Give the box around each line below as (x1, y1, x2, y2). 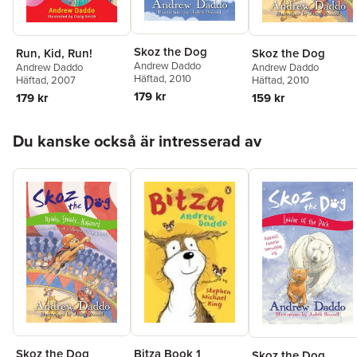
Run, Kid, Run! (16, 44, 92, 61)
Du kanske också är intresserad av (13, 128, 261, 153)
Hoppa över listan (12, 120, 108, 138)
